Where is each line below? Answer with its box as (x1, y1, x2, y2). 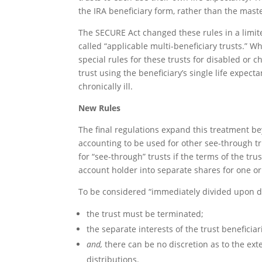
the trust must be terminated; (87, 208, 204, 219)
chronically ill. (78, 80, 133, 92)
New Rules (78, 102, 121, 113)
